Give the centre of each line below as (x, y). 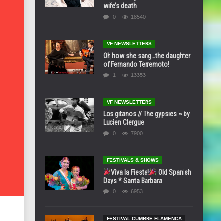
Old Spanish (174, 172)
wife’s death (120, 6)
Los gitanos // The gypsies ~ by (147, 114)
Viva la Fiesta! (130, 172)
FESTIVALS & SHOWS (133, 160)
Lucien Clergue (124, 122)
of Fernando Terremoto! (136, 64)
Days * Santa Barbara (133, 181)
